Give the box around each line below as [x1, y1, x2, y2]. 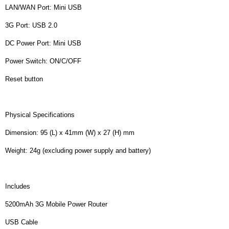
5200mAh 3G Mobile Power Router [5, 200, 107, 208]
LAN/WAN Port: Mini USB [5, 3, 82, 11]
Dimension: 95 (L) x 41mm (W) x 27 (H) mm [5, 128, 134, 136]
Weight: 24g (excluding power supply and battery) [5, 146, 151, 154]
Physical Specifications [5, 110, 75, 119]
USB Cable [5, 218, 38, 226]
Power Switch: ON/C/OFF [5, 57, 81, 65]
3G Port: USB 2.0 [5, 21, 57, 29]
